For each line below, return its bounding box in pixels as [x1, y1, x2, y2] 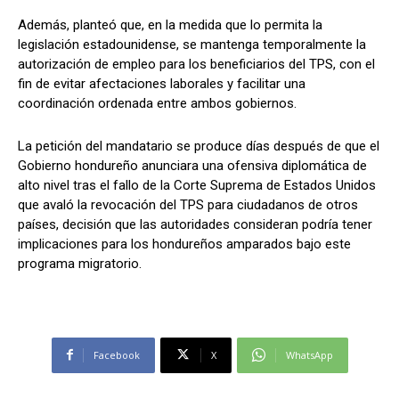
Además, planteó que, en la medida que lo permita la [18, 16, 322, 33]
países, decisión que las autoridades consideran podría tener [18, 216, 372, 232]
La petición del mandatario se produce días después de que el [18, 137, 379, 154]
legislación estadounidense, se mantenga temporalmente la [18, 36, 366, 53]
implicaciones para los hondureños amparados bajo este [18, 235, 351, 252]
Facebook [93, 347, 140, 362]
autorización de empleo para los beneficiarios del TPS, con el [18, 55, 375, 72]
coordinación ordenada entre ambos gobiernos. [18, 94, 297, 111]
